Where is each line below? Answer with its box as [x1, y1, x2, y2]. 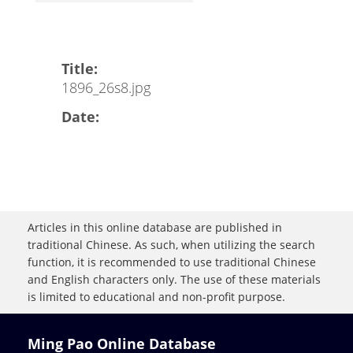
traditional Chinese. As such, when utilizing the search [28, 237, 315, 253]
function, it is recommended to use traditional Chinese [28, 255, 316, 270]
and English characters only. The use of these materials [28, 272, 321, 288]
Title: [61, 59, 98, 79]
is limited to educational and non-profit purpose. [28, 289, 285, 305]
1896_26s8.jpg [61, 78, 150, 98]
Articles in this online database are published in [28, 220, 282, 236]
